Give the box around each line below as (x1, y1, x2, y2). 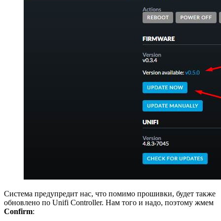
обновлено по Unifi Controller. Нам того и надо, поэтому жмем (4, 198, 214, 207)
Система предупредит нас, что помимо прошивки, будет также (4, 189, 216, 198)
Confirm (4, 207, 33, 216)
